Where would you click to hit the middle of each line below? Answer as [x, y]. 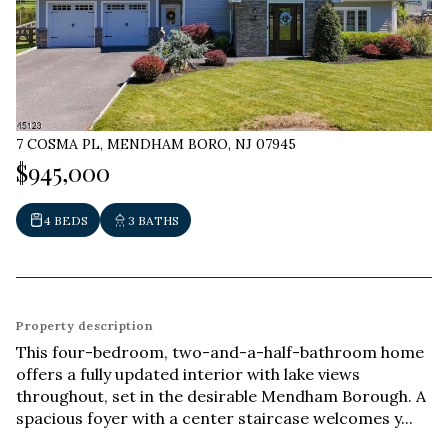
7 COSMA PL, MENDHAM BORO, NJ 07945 [156, 144]
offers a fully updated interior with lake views [188, 374]
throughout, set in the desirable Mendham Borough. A [221, 396]
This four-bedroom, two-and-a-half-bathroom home [220, 352]
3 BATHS [153, 220]
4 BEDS [66, 220]
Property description [84, 325]
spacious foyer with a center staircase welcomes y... [214, 418]
